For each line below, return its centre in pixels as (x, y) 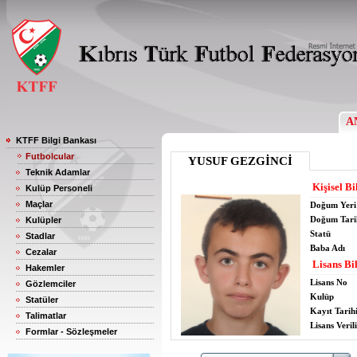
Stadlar (40, 236)
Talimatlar (46, 316)
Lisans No (329, 282)
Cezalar (41, 252)
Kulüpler (43, 220)
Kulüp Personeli (59, 188)
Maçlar (39, 204)
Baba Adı (328, 248)
